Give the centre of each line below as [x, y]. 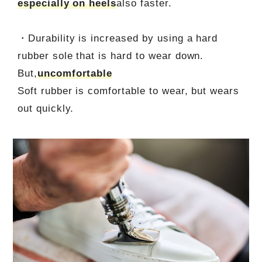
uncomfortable [75, 73]
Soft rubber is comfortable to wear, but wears [128, 91]
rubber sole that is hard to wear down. [111, 56]
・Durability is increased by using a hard [118, 38]
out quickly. [46, 108]
